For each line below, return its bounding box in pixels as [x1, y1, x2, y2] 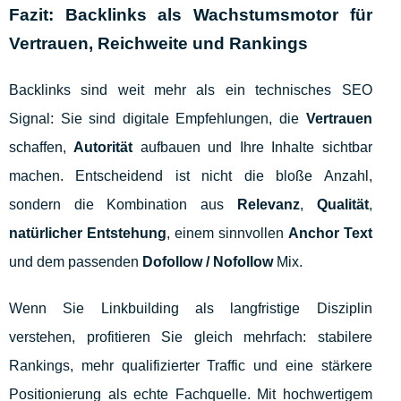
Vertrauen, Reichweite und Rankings [9, 34, 308, 54]
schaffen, [9, 140, 74, 156]
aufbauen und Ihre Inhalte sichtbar [132, 140, 372, 156]
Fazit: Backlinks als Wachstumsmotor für [9, 5, 372, 25]
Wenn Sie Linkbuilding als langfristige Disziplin [9, 301, 372, 317]
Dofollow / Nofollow [142, 254, 273, 270]
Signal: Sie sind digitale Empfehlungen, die [9, 111, 306, 127]
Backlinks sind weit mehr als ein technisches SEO [9, 82, 372, 98]
